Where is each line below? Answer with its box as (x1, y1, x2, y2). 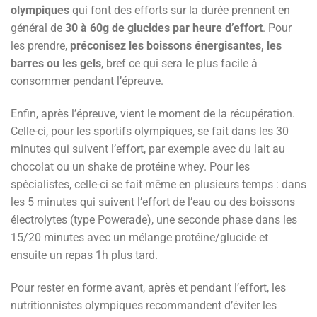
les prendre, (11, 39, 70, 53)
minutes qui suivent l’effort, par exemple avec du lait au (11, 142, 285, 156)
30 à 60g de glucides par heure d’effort (65, 21, 263, 35)
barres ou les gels (11, 57, 101, 71)
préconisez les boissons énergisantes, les (70, 39, 282, 53)
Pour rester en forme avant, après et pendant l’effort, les (11, 280, 286, 294)
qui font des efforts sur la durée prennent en (69, 4, 290, 18)
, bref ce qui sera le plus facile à (101, 57, 258, 71)
